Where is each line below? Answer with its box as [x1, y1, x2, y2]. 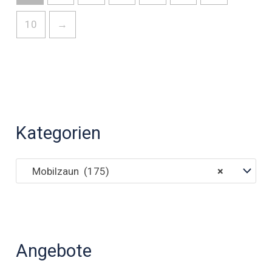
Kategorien [16, 123, 101, 144]
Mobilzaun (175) [24, 165, 109, 177]
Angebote [16, 240, 92, 261]
